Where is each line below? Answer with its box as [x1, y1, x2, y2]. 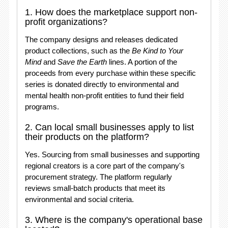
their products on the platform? [24, 132, 149, 142]
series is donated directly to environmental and [24, 80, 179, 89]
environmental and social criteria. [24, 195, 134, 204]
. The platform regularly [95, 173, 172, 181]
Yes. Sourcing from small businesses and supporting [24, 150, 199, 159]
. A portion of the [124, 58, 177, 66]
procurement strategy [24, 173, 96, 181]
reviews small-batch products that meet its [24, 184, 165, 192]
